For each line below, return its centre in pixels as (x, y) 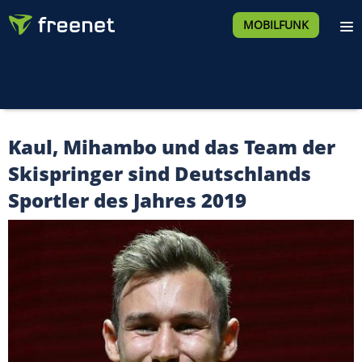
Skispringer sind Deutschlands (160, 173)
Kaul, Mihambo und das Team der (172, 147)
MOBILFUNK (276, 25)
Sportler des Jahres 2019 (127, 200)
